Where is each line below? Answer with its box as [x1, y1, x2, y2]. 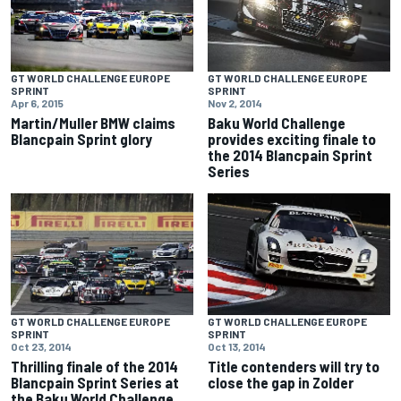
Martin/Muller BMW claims [11, 113, 175, 132]
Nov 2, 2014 [208, 96, 262, 109]
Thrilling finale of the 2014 [11, 356, 178, 375]
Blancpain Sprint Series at [11, 372, 179, 391]
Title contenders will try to [208, 356, 380, 375]
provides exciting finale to [208, 129, 376, 148]
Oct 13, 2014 [208, 339, 266, 353]
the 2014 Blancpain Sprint [208, 145, 372, 164]
